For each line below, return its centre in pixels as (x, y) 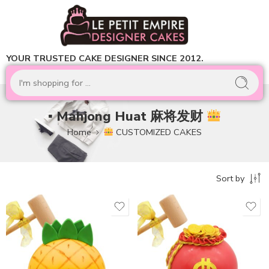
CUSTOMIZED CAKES (157, 132)
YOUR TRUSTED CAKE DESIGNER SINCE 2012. (105, 58)
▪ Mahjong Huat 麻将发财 (127, 116)
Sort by (230, 178)
